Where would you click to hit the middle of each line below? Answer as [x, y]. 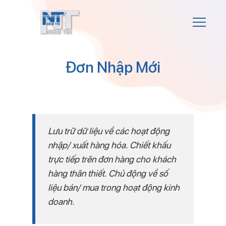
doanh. [61, 202]
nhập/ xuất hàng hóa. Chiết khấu [109, 145]
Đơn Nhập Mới [113, 67]
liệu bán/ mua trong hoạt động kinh [114, 187]
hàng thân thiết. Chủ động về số [108, 173]
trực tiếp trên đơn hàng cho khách [112, 159]
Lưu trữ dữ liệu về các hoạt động [109, 131]
